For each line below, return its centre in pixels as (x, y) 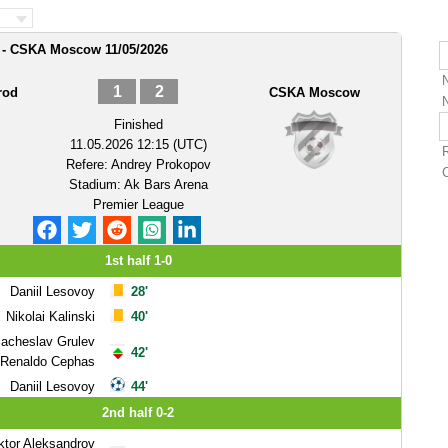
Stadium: (96, 184)
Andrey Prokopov (160, 164)
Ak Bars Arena (165, 184)
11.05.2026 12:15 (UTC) (138, 144)
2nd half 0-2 (138, 412)
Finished (138, 124)
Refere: (88, 164)
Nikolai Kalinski (50, 316)
